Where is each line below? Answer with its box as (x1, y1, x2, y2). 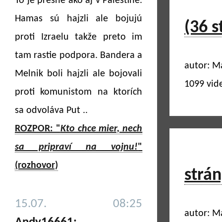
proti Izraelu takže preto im (15, 32, 143, 42)
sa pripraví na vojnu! (15, 142, 138, 152)
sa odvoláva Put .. (15, 106, 88, 115)
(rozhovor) (15, 161, 58, 170)
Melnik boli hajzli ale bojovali (15, 69, 143, 79)
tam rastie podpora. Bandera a (15, 51, 143, 60)
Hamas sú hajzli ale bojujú (15, 14, 143, 24)
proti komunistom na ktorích (15, 87, 143, 97)
